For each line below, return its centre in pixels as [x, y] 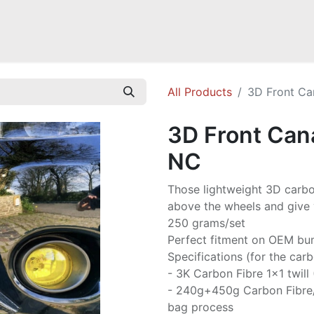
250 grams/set [206, 223]
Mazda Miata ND [215, 25]
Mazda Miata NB [43, 25]
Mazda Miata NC [129, 25]
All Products [200, 92]
